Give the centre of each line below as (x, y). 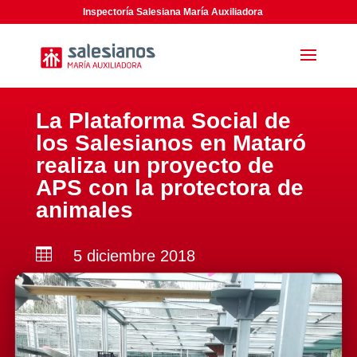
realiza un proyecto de (155, 165)
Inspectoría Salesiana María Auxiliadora (173, 12)
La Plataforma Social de (163, 121)
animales (84, 210)
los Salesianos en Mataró (171, 143)
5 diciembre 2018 (134, 256)
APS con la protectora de (169, 188)
